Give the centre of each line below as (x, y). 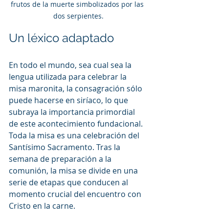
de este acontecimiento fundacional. (77, 123)
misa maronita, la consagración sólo (77, 88)
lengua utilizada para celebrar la (69, 77)
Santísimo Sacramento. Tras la (66, 147)
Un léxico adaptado (61, 38)
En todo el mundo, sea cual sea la (71, 65)
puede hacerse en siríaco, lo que (69, 100)
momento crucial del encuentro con (76, 194)
